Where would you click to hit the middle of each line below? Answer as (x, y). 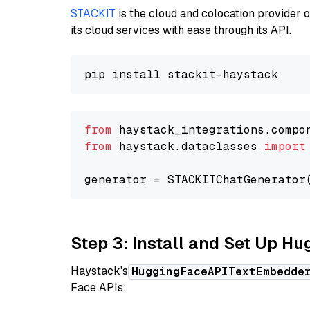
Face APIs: (99, 288)
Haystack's (99, 271)
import (285, 146)
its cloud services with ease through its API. (181, 30)
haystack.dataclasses (188, 146)
